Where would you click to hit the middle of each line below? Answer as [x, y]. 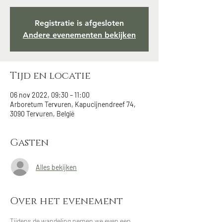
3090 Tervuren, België [42, 114]
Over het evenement [66, 201]
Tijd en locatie [50, 76]
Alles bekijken [56, 167]
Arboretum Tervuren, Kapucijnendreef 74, [73, 104]
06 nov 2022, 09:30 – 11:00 [50, 95]
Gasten [29, 143]
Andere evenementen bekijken [79, 35]
